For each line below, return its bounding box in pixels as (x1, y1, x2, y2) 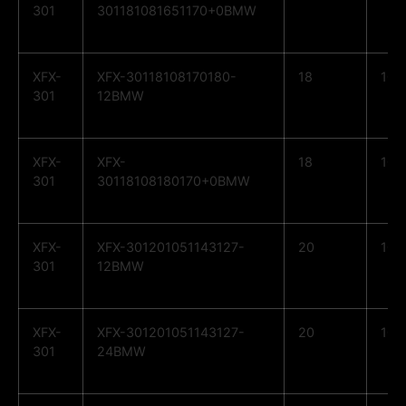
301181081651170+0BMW (97, 3, 256, 19)
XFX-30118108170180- (97, 69, 237, 85)
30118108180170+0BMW (97, 173, 250, 189)
